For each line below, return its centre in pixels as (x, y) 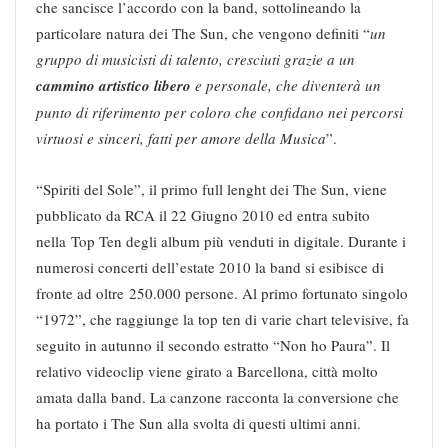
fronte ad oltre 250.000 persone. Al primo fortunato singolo (222, 292)
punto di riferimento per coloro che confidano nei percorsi (219, 111)
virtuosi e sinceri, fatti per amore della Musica (181, 137)
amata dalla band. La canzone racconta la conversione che (217, 396)
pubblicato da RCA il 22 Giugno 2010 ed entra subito (203, 214)
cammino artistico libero (113, 85)
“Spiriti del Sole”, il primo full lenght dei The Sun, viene (211, 188)
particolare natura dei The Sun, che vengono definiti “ (203, 32)
